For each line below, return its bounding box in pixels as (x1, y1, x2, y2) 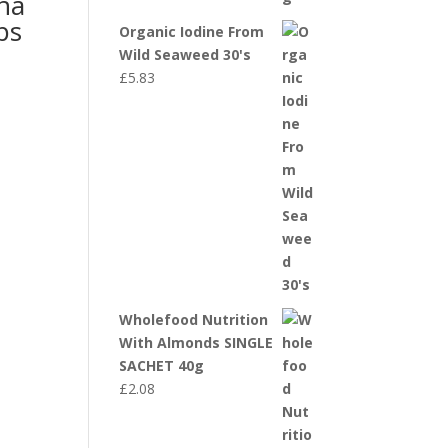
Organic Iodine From (119, 22, 265, 41)
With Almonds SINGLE (119, 333, 274, 352)
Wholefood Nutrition (119, 310, 269, 329)
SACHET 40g (119, 356, 205, 375)
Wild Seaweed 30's (119, 45, 252, 64)
